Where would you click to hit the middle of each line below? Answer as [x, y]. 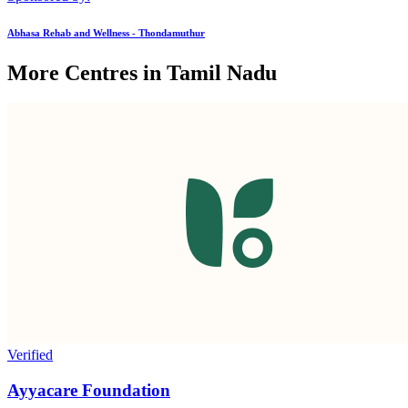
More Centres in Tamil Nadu [142, 72]
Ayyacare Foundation [89, 391]
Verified [30, 355]
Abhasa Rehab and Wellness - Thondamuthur [106, 32]
